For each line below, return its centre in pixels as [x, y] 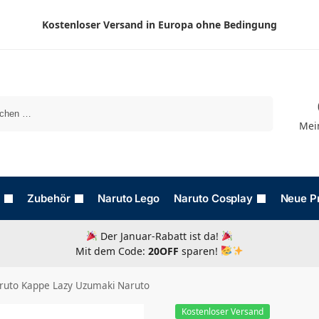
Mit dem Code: [112, 251]
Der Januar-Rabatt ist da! [159, 236]
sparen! [200, 251]
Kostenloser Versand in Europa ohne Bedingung [159, 25]
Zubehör [49, 198]
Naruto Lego [129, 198]
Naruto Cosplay [214, 198]
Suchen [253, 102]
